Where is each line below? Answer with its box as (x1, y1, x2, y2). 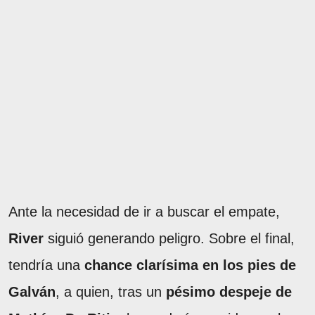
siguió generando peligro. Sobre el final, (44, 230, 295, 246)
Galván (8, 283, 56, 300)
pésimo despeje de (166, 283, 292, 300)
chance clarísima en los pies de (84, 257, 296, 273)
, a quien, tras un (56, 283, 166, 300)
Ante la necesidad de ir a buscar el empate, (8, 203, 280, 219)
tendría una (8, 257, 84, 273)
